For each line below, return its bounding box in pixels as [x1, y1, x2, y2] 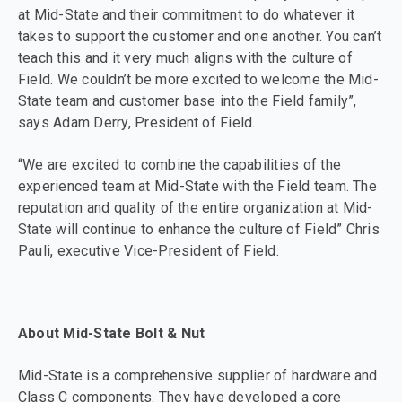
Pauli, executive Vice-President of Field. [18, 241, 279, 259]
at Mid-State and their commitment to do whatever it [18, 6, 355, 24]
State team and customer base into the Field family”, [18, 92, 357, 110]
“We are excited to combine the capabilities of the [18, 155, 341, 173]
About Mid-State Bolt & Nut [18, 325, 205, 343]
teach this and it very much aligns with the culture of [18, 49, 353, 67]
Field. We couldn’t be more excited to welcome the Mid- [18, 71, 379, 89]
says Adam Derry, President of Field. [18, 114, 256, 132]
